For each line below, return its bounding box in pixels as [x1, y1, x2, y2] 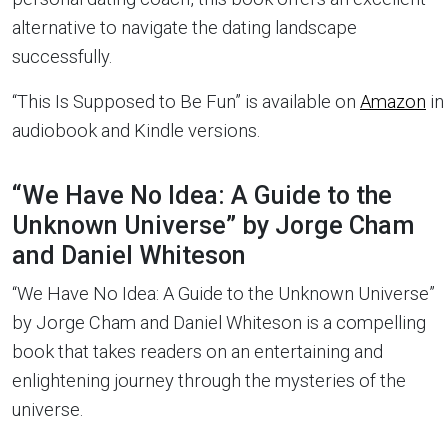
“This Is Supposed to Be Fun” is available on [12, 91, 360, 113]
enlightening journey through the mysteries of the [12, 370, 406, 392]
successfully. [12, 46, 112, 68]
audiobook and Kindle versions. [12, 120, 260, 142]
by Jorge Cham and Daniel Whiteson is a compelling [12, 312, 426, 334]
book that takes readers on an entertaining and [12, 341, 383, 363]
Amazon [360, 91, 426, 113]
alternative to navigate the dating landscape [12, 17, 357, 39]
